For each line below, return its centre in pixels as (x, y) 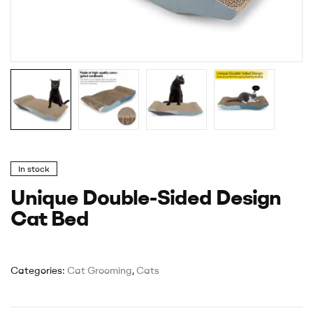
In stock (34, 168)
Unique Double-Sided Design (146, 196)
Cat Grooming (100, 270)
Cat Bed (50, 217)
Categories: (39, 270)
